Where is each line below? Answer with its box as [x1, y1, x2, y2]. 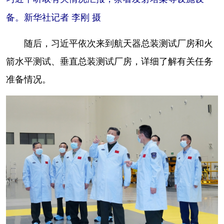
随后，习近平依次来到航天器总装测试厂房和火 [6, 38, 213, 48]
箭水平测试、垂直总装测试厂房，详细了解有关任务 [6, 56, 213, 66]
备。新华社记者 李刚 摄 [6, 12, 101, 23]
